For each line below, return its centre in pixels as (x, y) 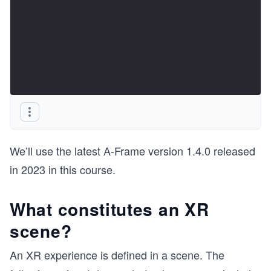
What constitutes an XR (109, 209)
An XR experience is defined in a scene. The (117, 255)
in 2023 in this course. (63, 169)
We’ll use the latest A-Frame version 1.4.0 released (132, 151)
